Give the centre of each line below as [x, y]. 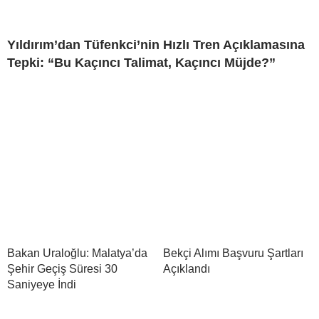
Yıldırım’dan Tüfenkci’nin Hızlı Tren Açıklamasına [156, 45]
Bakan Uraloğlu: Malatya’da [77, 253]
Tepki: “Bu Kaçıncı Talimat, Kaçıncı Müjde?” [141, 62]
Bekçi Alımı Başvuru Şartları [233, 253]
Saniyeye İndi [42, 284]
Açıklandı [187, 268]
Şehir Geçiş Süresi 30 [62, 268]
